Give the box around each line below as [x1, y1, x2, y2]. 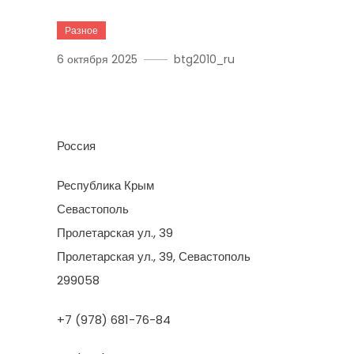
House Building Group [57, 83, 307, 111]
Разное [65, 24, 98, 37]
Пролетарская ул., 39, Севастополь [57, 248, 250, 265]
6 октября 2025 [57, 51, 137, 67]
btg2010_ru [174, 51, 235, 67]
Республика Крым [57, 177, 154, 194]
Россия [57, 137, 96, 154]
